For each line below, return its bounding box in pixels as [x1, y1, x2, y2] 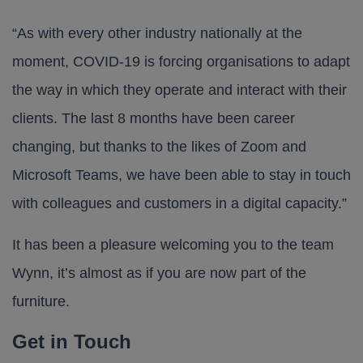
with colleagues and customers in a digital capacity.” [12, 195, 347, 211]
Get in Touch [12, 331, 131, 352]
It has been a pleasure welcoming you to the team [12, 237, 334, 253]
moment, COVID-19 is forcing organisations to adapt [12, 53, 350, 70]
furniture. [12, 293, 70, 310]
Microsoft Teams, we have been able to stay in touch [12, 167, 351, 183]
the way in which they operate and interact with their [12, 82, 347, 98]
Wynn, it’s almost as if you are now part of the [12, 265, 306, 281]
